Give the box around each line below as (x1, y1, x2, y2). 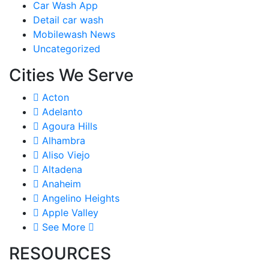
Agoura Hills (39, 120, 97, 132)
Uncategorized (33, 43, 100, 55)
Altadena (39, 163, 82, 175)
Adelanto (39, 106, 83, 118)
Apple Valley (39, 207, 98, 219)
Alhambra (39, 134, 85, 147)
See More (39, 221, 88, 233)
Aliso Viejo (39, 149, 90, 161)
